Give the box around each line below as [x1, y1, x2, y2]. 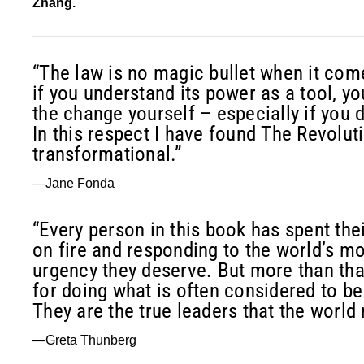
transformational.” [32, 141, 182, 166]
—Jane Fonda [32, 175, 115, 190]
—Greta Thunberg [32, 332, 136, 347]
